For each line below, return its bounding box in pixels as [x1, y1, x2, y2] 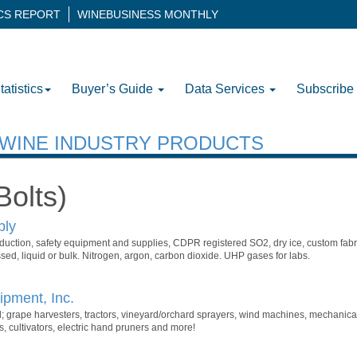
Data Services [185, 81, 268, 96]
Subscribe [296, 81, 354, 96]
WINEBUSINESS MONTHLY [77, 8, 218, 21]
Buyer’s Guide [72, 81, 156, 96]
